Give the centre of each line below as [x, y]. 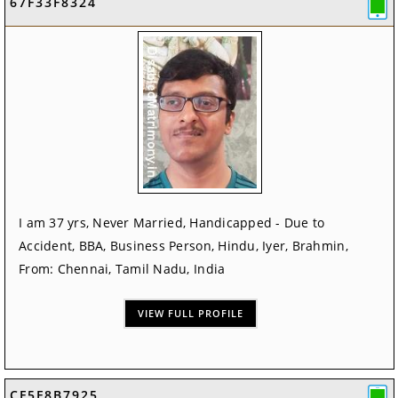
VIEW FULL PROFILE [191, 314]
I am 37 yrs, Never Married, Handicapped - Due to [172, 223]
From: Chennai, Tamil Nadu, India [122, 269]
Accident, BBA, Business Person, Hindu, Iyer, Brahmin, [183, 246]
